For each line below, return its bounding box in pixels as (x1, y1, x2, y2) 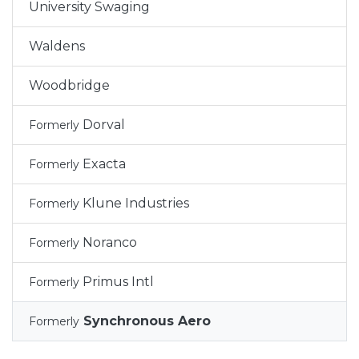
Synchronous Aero (79, 313, 211, 329)
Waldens (29, 38, 85, 54)
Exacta (79, 156, 126, 171)
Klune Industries (79, 196, 189, 211)
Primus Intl (79, 274, 154, 289)
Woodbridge (29, 78, 110, 93)
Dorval (79, 117, 125, 132)
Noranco (79, 235, 137, 250)
